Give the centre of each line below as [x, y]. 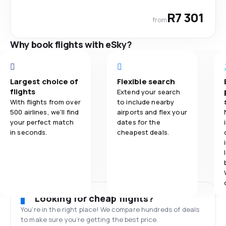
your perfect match [42, 122]
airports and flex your [152, 112]
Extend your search [149, 92]
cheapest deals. [143, 132]
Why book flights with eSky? [71, 44]
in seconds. [29, 132]
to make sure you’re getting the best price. [90, 219]
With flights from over [45, 102]
